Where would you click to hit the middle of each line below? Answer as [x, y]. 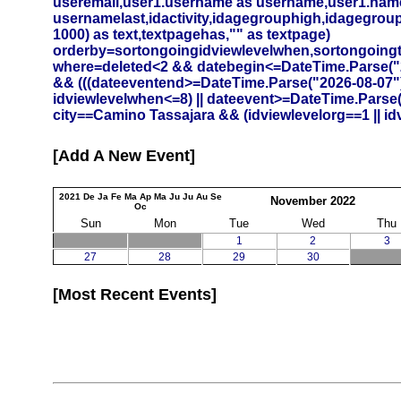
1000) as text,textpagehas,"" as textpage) [191, 34]
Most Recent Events [134, 295]
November [298, 200]
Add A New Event [124, 156]
